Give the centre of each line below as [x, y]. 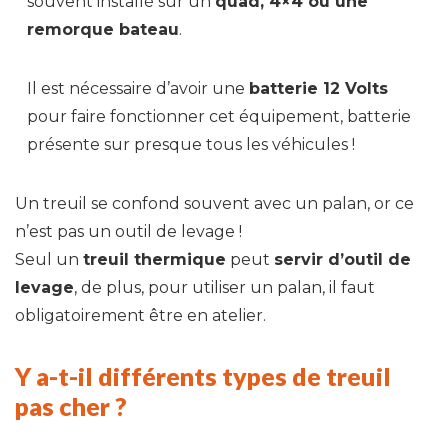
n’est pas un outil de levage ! [130, 231]
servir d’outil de [342, 259]
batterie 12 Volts [319, 88]
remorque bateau [103, 29]
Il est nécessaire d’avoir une [138, 88]
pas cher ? [71, 405]
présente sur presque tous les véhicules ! [193, 144]
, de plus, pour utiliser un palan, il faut [224, 287]
